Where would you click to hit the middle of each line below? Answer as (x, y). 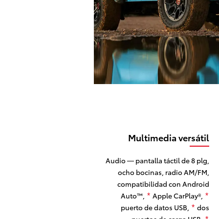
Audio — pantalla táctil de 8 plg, (157, 161)
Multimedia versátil (168, 138)
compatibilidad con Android (163, 184)
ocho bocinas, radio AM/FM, (163, 172)
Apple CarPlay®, (177, 196)
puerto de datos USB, (155, 208)
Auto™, (133, 196)
